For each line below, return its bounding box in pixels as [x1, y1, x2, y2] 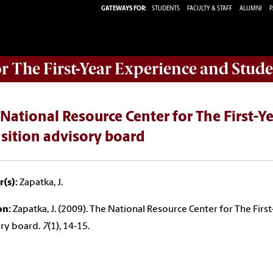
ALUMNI [239, 5, 262, 12]
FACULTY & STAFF [187, 5, 232, 12]
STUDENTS [152, 5, 181, 12]
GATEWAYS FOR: [101, 5, 147, 12]
